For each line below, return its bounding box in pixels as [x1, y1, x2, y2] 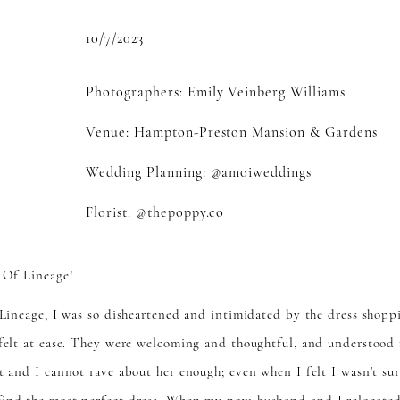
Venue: [86, 126, 130, 141]
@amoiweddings [210, 166, 312, 181]
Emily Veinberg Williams [182, 86, 346, 101]
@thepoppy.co [135, 206, 225, 221]
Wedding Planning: [86, 166, 211, 181]
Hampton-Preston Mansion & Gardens [129, 126, 378, 141]
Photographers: [86, 86, 183, 101]
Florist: [86, 206, 136, 221]
